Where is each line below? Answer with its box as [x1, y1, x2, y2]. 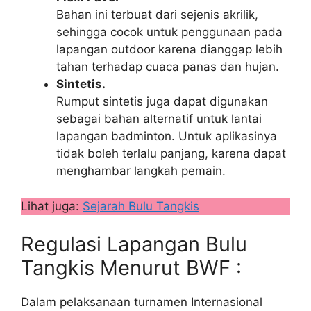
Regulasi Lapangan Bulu [21, 232, 247, 256]
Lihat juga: [21, 199, 83, 213]
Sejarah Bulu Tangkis [83, 199, 199, 213]
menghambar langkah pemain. [56, 164, 226, 178]
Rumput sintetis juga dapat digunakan [56, 94, 268, 108]
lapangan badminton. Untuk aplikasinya [56, 129, 277, 143]
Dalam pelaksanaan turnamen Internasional [21, 295, 262, 309]
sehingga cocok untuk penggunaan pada [56, 25, 283, 39]
